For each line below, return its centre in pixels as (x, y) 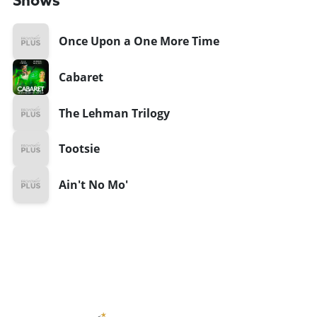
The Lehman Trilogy (114, 113)
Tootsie (79, 149)
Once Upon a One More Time (139, 41)
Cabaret (81, 77)
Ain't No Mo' (93, 184)
